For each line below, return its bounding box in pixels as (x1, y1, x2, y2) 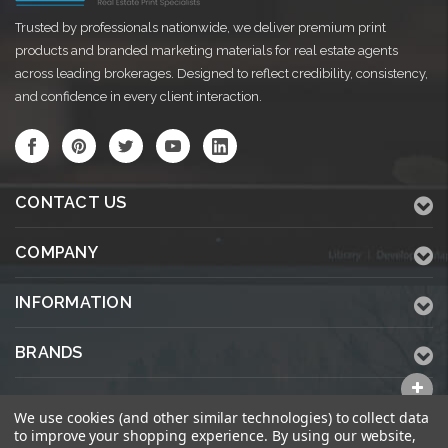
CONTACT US (15, 193, 127, 213)
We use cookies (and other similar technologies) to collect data (14, 408, 429, 427)
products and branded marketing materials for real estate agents (15, 43, 398, 59)
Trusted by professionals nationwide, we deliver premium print (15, 20, 386, 36)
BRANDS (15, 343, 83, 363)
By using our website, (272, 426, 417, 445)
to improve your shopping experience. (14, 426, 273, 445)
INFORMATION (15, 293, 132, 313)
